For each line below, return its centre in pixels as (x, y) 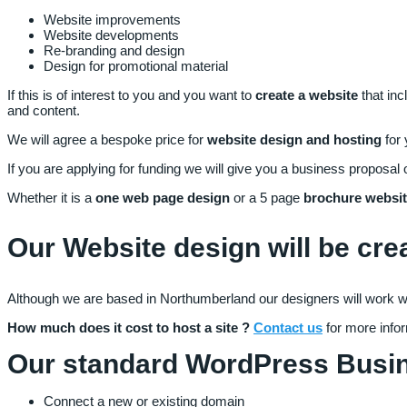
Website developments (111, 35)
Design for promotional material (138, 65)
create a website (307, 94)
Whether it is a (51, 197)
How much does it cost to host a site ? (130, 327)
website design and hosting (296, 139)
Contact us (288, 327)
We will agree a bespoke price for (107, 139)
